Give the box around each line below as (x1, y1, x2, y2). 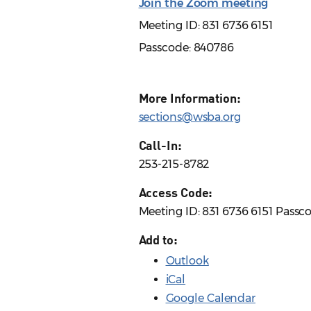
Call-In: (138, 137, 182, 153)
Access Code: (138, 185, 213, 201)
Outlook (165, 254, 209, 268)
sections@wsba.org (138, 110, 241, 124)
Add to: (138, 232, 178, 248)
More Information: (138, 90, 241, 106)
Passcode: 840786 (138, 41, 234, 55)
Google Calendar (165, 292, 255, 305)
